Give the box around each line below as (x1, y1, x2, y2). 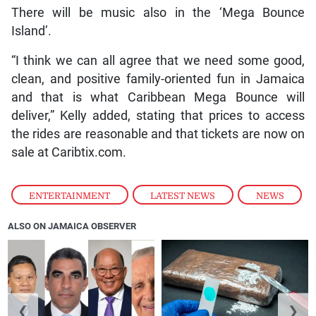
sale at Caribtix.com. (11, 145, 126, 159)
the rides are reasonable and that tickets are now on (11, 126, 305, 141)
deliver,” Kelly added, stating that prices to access (11, 108, 305, 123)
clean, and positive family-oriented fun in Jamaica (11, 71, 305, 86)
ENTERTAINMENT (29, 190, 111, 201)
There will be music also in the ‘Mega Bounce (11, 5, 305, 20)
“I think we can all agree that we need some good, (11, 53, 305, 68)
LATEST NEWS (150, 190, 216, 201)
